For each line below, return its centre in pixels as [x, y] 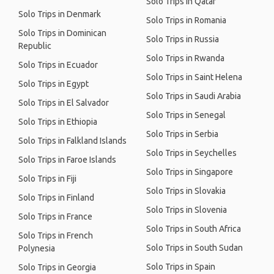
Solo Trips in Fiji [47, 179]
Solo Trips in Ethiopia [58, 122]
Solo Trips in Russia [183, 39]
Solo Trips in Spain [181, 267]
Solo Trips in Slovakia [186, 191]
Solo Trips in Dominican [62, 33]
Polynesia [37, 248]
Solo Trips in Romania [186, 20]
